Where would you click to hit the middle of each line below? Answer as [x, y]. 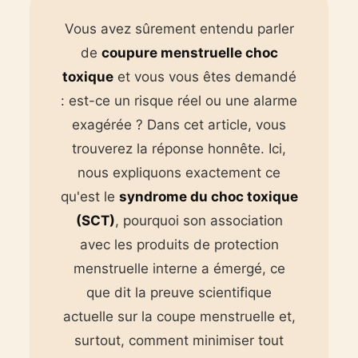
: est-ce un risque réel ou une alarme [179, 100]
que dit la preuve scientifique [179, 292]
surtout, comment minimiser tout [179, 340]
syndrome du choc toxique [208, 196]
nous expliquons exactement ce [179, 172]
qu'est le [89, 196]
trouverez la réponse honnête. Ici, [179, 148]
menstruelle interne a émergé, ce [179, 268]
